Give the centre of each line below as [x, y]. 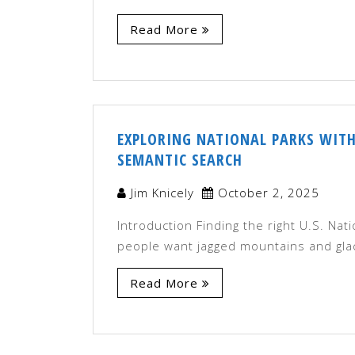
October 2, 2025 [269, 192]
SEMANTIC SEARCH [180, 159]
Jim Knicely [162, 192]
